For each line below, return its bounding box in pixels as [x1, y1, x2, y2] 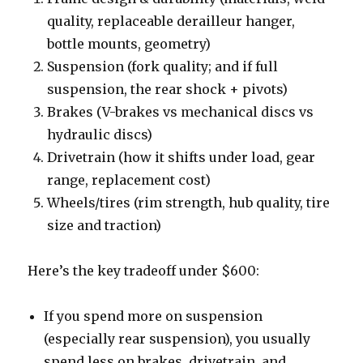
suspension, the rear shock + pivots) [47, 80, 288, 97]
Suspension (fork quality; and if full [47, 58, 279, 75]
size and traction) [47, 216, 162, 233]
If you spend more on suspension [44, 307, 263, 324]
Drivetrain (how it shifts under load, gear [47, 148, 316, 165]
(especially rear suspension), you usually [44, 330, 311, 347]
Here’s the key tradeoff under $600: [28, 262, 260, 279]
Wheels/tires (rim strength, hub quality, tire [47, 194, 331, 211]
